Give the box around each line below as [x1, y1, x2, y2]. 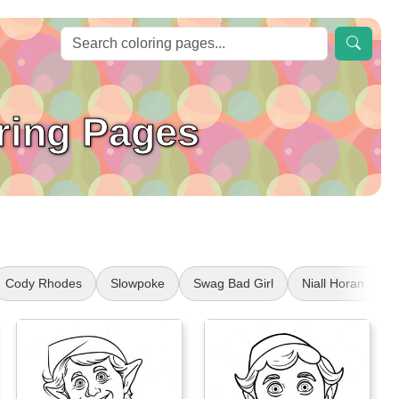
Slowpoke [110, 276, 165, 290]
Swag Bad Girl [193, 276, 273, 290]
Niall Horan [302, 276, 364, 290]
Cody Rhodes [5, 276, 82, 290]
